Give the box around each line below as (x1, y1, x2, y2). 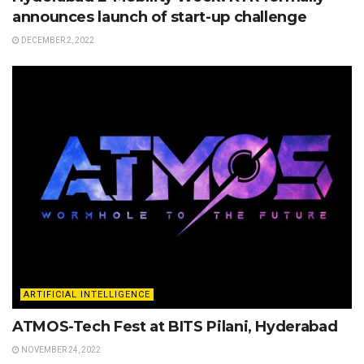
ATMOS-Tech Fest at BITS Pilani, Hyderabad (12, 318, 338, 336)
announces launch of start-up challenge (12, 8, 307, 27)
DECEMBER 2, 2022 (19, 36, 94, 45)
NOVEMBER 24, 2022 (19, 345, 101, 355)
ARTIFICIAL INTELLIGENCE (24, 289, 150, 301)
